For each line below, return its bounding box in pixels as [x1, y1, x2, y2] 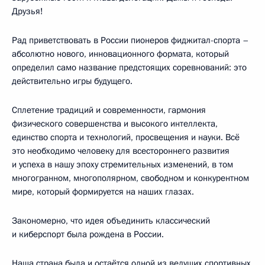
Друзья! [12, 5, 43, 17]
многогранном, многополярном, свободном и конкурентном [12, 172, 249, 184]
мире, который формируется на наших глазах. [12, 185, 194, 198]
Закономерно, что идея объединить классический [12, 214, 210, 227]
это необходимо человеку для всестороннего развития [12, 144, 230, 157]
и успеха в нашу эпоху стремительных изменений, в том [12, 158, 233, 170]
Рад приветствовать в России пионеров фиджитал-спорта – [12, 34, 249, 46]
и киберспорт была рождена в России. [12, 228, 164, 240]
